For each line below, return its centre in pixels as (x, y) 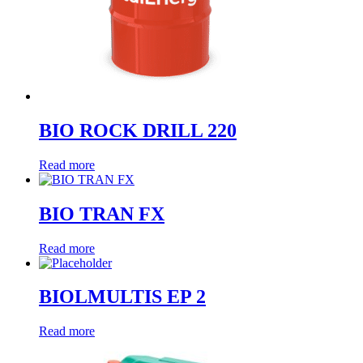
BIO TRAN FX (102, 214)
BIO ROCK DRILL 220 (138, 130)
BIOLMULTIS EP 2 (122, 297)
